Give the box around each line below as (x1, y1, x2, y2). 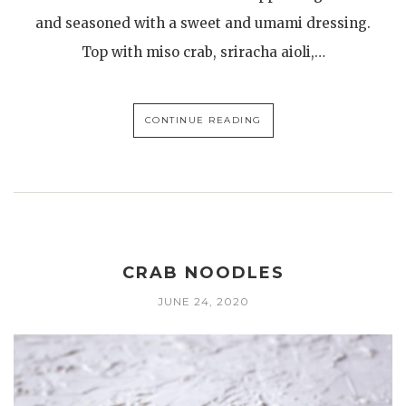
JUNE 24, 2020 (157, 295, 249, 309)
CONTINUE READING (144, 113, 262, 126)
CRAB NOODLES (121, 263, 285, 284)
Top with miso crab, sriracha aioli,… (81, 43, 325, 61)
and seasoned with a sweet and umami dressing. (35, 14, 371, 32)
